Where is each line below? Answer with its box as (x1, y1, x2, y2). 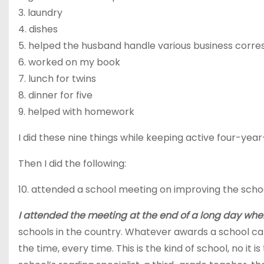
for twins (54, 72, 96, 86)
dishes (29, 22, 58, 37)
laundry (28, 6, 62, 20)
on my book (63, 55, 120, 70)
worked (28, 55, 63, 70)
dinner (28, 88, 58, 103)
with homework (60, 105, 134, 119)
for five (58, 88, 93, 103)
